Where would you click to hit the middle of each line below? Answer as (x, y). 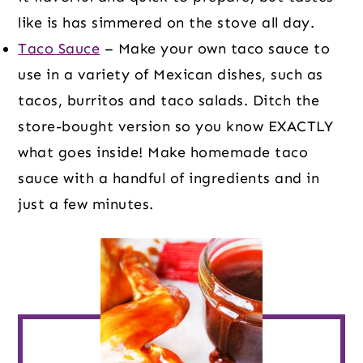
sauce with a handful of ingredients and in (169, 178)
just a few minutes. (86, 204)
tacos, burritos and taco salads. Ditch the (169, 100)
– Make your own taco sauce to (215, 48)
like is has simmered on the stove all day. (169, 22)
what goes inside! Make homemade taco (163, 152)
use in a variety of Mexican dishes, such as (171, 74)
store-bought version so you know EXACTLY (176, 126)
